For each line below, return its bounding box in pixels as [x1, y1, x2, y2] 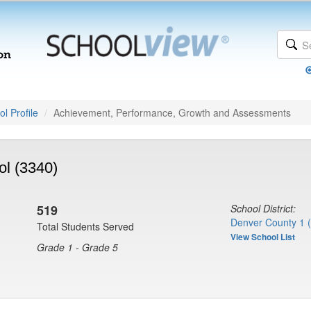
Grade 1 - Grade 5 [37, 240, 118, 254]
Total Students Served [37, 219, 134, 233]
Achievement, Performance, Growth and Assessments [53, 106, 291, 119]
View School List [230, 230, 295, 243]
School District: [230, 201, 296, 215]
